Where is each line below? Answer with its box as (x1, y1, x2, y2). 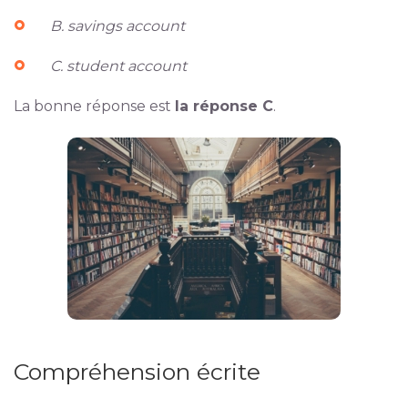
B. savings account (49, 17, 185, 35)
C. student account (49, 57, 187, 75)
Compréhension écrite (13, 358, 260, 385)
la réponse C (174, 97, 273, 115)
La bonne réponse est (13, 97, 175, 115)
